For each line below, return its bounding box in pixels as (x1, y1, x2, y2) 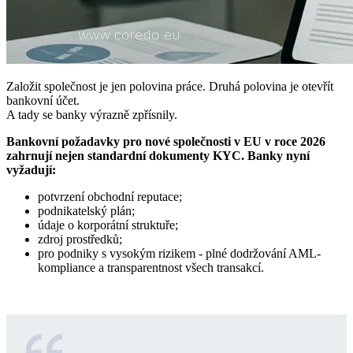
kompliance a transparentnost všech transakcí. (38, 261, 264, 275)
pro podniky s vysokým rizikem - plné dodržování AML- (38, 247, 321, 261)
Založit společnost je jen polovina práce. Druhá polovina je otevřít (6, 80, 333, 94)
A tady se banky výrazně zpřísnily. (6, 108, 177, 122)
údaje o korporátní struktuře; (38, 218, 178, 232)
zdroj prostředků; (38, 232, 122, 247)
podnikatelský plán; (38, 204, 135, 218)
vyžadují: (6, 163, 56, 177)
